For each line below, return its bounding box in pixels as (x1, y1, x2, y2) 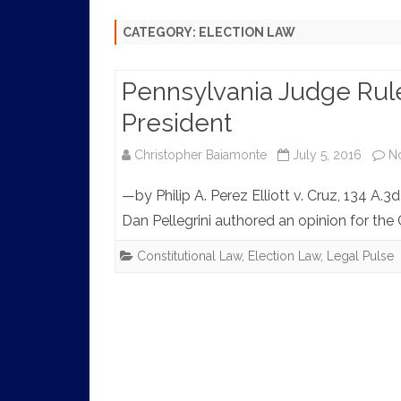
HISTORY (164, 20, 210, 32)
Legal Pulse (327, 248, 394, 263)
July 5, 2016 (293, 147, 362, 162)
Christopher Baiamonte (134, 147, 267, 162)
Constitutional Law (137, 248, 242, 263)
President (122, 107, 232, 138)
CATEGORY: (123, 24, 199, 39)
